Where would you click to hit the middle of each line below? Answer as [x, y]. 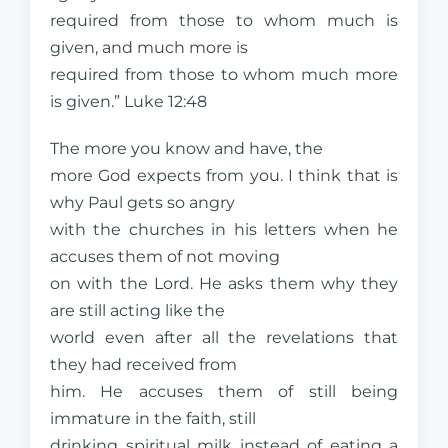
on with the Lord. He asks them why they [224, 283]
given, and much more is [149, 47]
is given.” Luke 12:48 [128, 101]
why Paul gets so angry [142, 202]
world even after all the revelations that [224, 337]
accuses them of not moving [165, 256]
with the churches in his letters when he [224, 229]
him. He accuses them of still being [224, 391]
